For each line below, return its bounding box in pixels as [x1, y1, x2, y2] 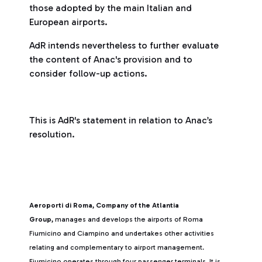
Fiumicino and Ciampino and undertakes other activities [29, 229, 214, 237]
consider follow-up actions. [29, 68, 147, 79]
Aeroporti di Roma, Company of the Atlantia [29, 201, 179, 209]
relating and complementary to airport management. [29, 243, 204, 251]
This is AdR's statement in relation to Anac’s [29, 115, 212, 126]
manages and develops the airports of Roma [53, 215, 203, 223]
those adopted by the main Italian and [29, 2, 192, 13]
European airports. [29, 16, 108, 27]
